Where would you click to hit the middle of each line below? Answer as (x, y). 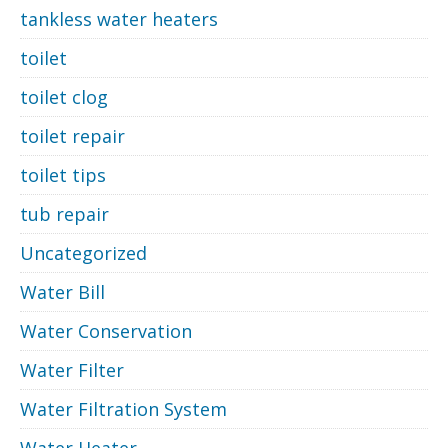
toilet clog (64, 96)
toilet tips (63, 174)
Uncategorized (83, 252)
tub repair (64, 213)
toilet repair (72, 135)
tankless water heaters (119, 18)
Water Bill (62, 291)
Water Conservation (106, 330)
